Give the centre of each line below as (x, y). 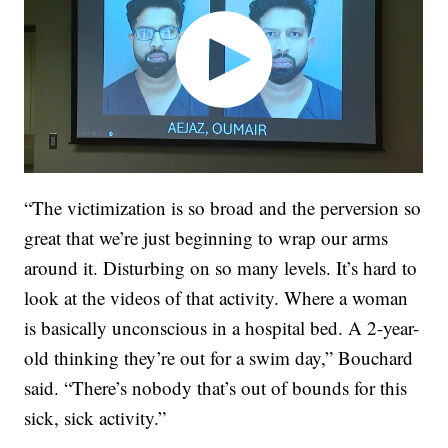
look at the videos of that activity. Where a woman (216, 297)
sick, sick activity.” (95, 417)
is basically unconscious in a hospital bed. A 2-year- (222, 327)
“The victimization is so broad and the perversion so (223, 207)
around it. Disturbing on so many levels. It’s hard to (221, 267)
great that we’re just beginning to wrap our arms (206, 237)
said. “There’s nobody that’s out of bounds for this (216, 387)
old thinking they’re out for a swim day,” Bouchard (219, 357)
